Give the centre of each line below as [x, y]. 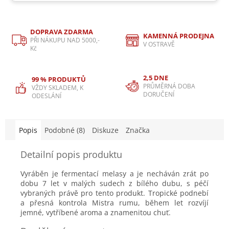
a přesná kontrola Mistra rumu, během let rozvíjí [114, 203]
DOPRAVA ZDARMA [62, 31]
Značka [138, 130]
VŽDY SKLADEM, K [58, 87]
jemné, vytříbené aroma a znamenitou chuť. [96, 212]
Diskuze [105, 130]
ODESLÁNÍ [47, 96]
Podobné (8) [65, 130]
